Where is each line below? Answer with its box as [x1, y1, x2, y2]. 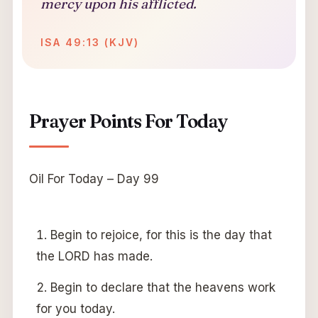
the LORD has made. [35, 249, 153, 264]
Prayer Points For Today [28, 110, 228, 133]
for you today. [35, 302, 115, 317]
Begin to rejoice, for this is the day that [50, 228, 272, 243]
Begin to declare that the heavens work [50, 280, 275, 295]
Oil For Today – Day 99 [28, 172, 159, 187]
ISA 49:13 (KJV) [40, 36, 139, 49]
